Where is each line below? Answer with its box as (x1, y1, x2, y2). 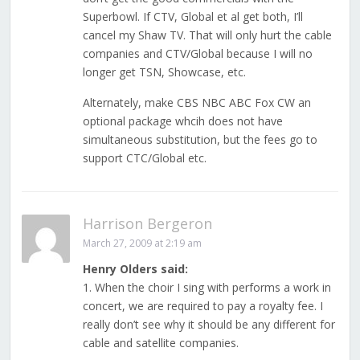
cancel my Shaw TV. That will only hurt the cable (82, 27, 332, 43)
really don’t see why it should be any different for (82, 317, 335, 333)
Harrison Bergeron (82, 214, 212, 234)
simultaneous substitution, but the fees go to (82, 132, 317, 148)
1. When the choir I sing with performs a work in (82, 280, 331, 296)
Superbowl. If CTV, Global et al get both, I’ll (82, 9, 303, 25)
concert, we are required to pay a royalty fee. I (82, 298, 323, 314)
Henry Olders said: (82, 261, 188, 277)
